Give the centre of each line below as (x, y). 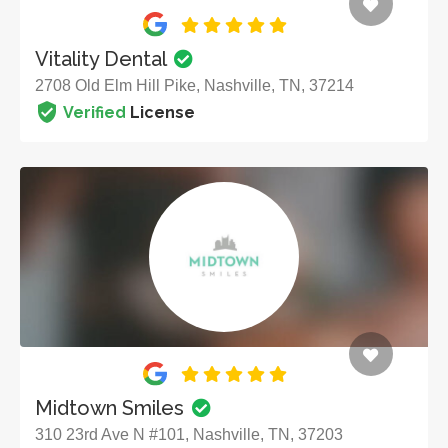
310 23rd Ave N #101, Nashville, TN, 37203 (189, 435)
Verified (94, 112)
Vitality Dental (103, 58)
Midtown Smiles (112, 408)
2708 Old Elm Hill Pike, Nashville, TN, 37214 (194, 85)
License (160, 112)
